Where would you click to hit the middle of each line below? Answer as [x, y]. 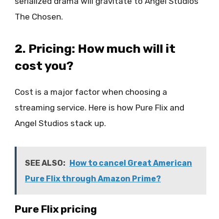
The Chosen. [39, 16]
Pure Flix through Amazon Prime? [93, 179]
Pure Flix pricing [56, 209]
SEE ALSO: [45, 163]
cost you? [44, 66]
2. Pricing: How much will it [95, 48]
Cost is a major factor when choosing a [91, 92]
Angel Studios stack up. [60, 123]
